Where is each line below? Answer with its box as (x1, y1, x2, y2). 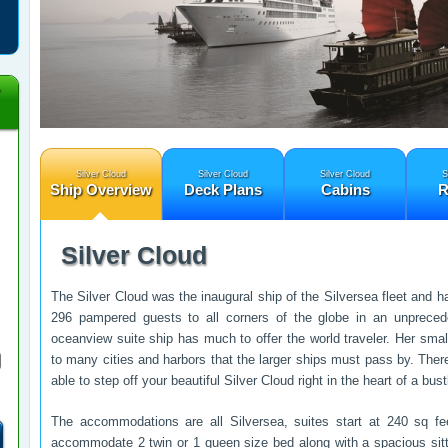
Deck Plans (184, 181, 262, 198)
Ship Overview (50, 181, 152, 198)
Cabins (320, 181, 370, 198)
